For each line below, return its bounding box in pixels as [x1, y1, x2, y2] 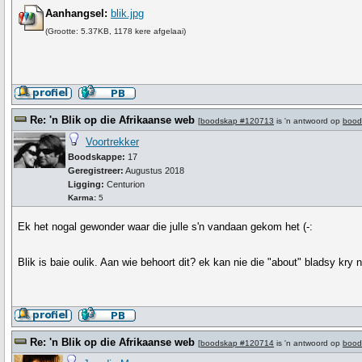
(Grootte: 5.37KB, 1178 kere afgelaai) [45, 27, 187, 36]
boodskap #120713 [200, 116, 274, 125]
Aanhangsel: [45, 7, 108, 19]
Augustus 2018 [124, 166, 184, 175]
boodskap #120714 [200, 339, 274, 347]
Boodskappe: [68, 152, 125, 162]
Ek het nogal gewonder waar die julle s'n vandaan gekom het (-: [18, 221, 314, 233]
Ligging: [68, 179, 107, 189]
